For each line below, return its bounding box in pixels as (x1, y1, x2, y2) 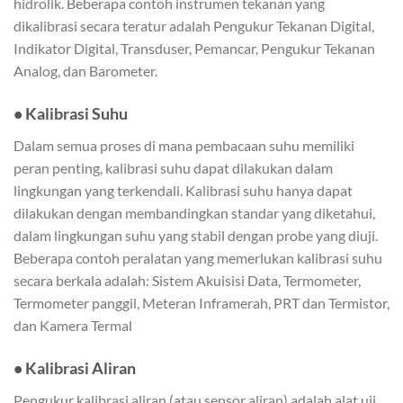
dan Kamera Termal (13, 317, 132, 335)
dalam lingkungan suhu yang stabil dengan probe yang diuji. (13, 227, 378, 245)
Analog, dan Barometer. (13, 62, 157, 80)
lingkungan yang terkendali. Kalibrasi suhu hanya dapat (13, 182, 353, 200)
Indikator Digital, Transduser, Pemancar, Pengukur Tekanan (13, 40, 375, 58)
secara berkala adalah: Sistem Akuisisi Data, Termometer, (13, 272, 361, 290)
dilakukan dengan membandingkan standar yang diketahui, (13, 204, 375, 222)
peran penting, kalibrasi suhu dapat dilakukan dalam (13, 159, 333, 177)
